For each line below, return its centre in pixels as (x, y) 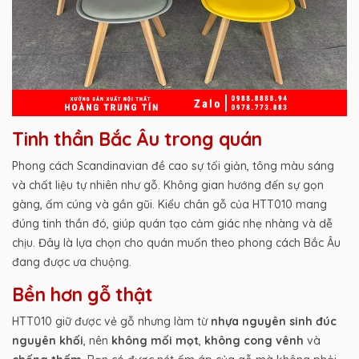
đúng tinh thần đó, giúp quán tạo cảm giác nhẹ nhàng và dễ (172, 224)
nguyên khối (48, 341)
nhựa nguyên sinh (262, 322)
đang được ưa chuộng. (72, 262)
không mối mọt (155, 341)
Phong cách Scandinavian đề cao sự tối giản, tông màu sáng (173, 166)
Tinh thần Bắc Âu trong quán (137, 139)
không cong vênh (254, 341)
